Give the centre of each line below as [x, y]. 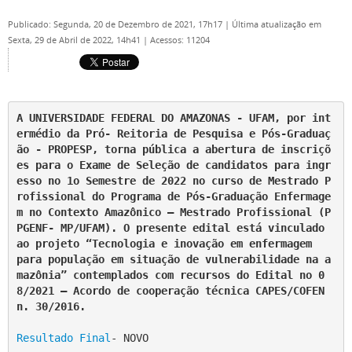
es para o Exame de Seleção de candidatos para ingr [173, 165]
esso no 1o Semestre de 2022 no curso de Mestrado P [173, 180]
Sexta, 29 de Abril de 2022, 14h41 [75, 40]
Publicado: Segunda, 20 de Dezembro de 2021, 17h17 [116, 24]
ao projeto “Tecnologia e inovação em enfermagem [167, 243]
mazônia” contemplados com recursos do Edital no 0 [170, 275]
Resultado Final [63, 337]
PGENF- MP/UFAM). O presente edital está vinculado [170, 227]
